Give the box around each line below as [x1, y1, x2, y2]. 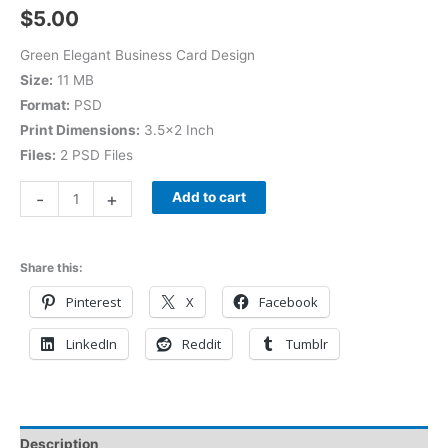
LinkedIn [66, 334, 117, 353]
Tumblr [286, 334, 328, 353]
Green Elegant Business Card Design [20, 46, 255, 63]
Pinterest [66, 292, 121, 311]
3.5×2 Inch [140, 121, 214, 138]
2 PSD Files [56, 146, 133, 163]
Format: [20, 96, 70, 113]
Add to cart [171, 189, 246, 206]
